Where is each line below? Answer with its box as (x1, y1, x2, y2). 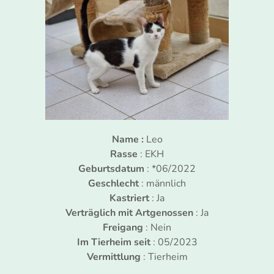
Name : (111, 133, 144, 146)
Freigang (103, 221, 143, 234)
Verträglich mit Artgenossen (65, 206, 193, 220)
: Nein (143, 221, 171, 234)
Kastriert (109, 191, 149, 205)
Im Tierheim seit (76, 235, 150, 249)
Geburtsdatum (78, 162, 144, 176)
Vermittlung (86, 250, 141, 264)
